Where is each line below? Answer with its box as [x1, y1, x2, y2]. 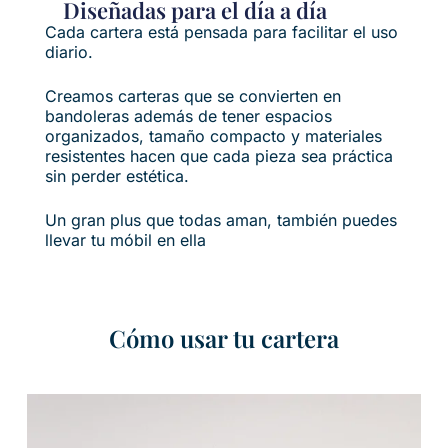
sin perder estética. [44, 166, 189, 187]
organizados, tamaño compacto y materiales [44, 126, 382, 147]
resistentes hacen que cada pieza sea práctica [44, 146, 393, 167]
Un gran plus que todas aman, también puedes [44, 210, 397, 231]
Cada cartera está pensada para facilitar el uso [44, 22, 398, 43]
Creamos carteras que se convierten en [44, 86, 341, 107]
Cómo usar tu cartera [109, 322, 339, 355]
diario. [44, 42, 93, 63]
